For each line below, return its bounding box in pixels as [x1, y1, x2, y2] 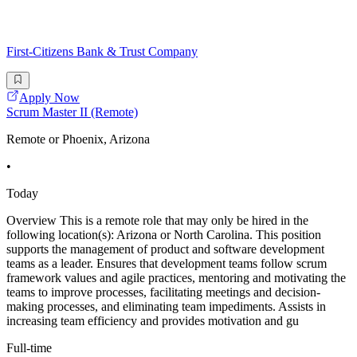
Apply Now [19, 91, 80, 105]
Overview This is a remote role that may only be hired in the [6, 214, 308, 228]
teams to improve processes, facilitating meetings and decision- [6, 285, 320, 300]
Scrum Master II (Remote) [6, 105, 138, 120]
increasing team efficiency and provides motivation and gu [6, 314, 299, 328]
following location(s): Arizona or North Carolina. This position [6, 228, 321, 242]
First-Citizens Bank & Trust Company [6, 44, 198, 58]
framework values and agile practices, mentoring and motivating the [6, 271, 346, 285]
